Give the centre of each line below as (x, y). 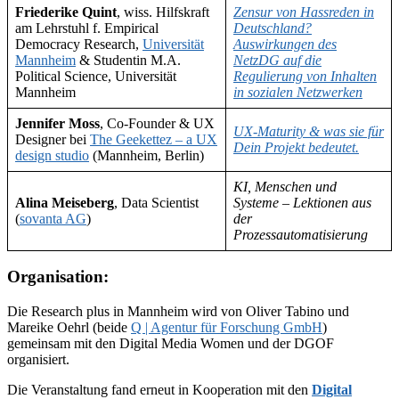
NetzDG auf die (277, 60)
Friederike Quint (66, 12)
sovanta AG (53, 218)
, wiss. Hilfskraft (163, 12)
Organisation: (58, 277)
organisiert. (38, 360)
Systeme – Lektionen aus (302, 202)
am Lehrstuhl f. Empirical (87, 28)
